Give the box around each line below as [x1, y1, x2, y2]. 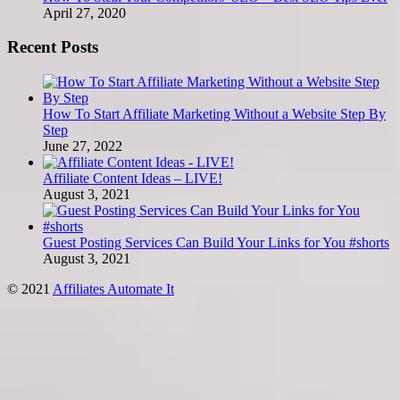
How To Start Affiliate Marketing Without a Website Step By [43, 106, 386, 122]
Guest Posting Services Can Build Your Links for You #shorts [43, 235, 389, 251]
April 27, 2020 [43, 4, 126, 21]
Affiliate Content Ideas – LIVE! [43, 171, 222, 187]
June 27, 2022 [43, 138, 122, 154]
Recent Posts [7, 37, 98, 57]
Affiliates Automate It [53, 281, 174, 297]
